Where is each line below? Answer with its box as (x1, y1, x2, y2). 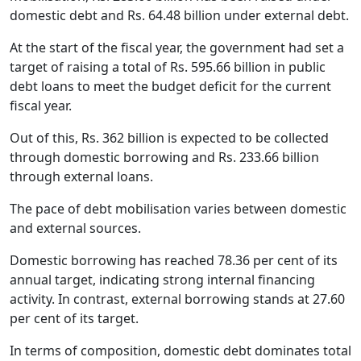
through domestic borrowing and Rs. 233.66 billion (10, 147, 319, 166)
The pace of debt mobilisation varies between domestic (10, 199, 346, 218)
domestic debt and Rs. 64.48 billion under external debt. (10, 6, 349, 24)
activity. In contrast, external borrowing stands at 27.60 (10, 289, 345, 308)
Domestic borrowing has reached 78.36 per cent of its (10, 251, 338, 269)
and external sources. (10, 218, 144, 237)
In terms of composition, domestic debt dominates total (10, 341, 351, 359)
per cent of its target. (10, 309, 139, 327)
